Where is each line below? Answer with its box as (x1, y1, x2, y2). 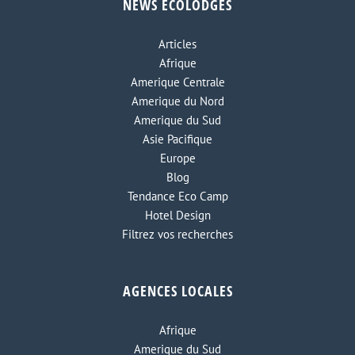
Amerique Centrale (130, 74, 225, 90)
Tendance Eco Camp (127, 189, 228, 204)
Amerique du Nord (131, 94, 224, 109)
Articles (158, 36, 197, 52)
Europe (159, 151, 196, 166)
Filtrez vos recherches (122, 227, 233, 242)
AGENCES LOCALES (122, 281, 233, 301)
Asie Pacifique (143, 132, 212, 147)
